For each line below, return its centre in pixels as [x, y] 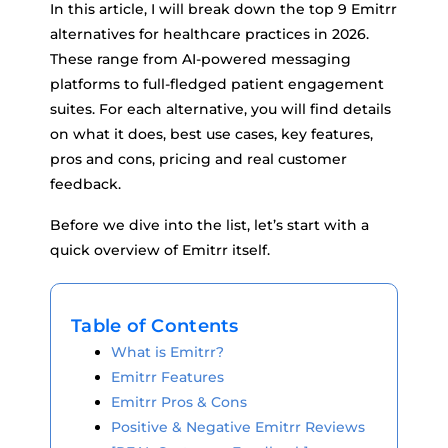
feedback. [85, 184]
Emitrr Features [167, 377]
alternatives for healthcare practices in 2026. [209, 34]
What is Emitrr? [167, 352]
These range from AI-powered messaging [200, 59]
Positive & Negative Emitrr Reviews [238, 427]
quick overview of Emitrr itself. [160, 250]
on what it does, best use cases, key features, [211, 134]
